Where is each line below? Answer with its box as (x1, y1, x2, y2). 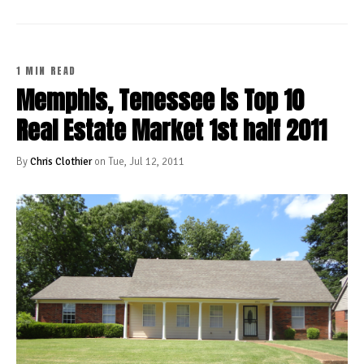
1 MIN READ (16, 63, 76, 79)
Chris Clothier (30, 155, 92, 169)
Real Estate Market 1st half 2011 (16, 112, 327, 149)
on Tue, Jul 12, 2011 (92, 155, 184, 169)
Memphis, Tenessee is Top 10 (16, 82, 304, 119)
